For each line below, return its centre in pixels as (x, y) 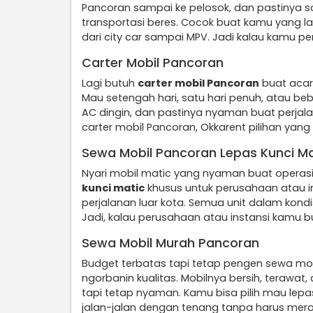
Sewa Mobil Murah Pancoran (170, 243)
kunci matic (113, 188)
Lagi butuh (110, 83)
